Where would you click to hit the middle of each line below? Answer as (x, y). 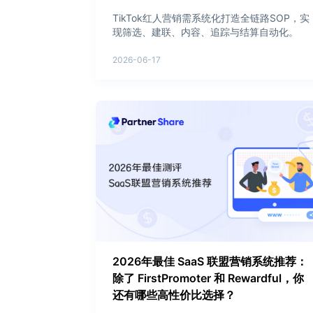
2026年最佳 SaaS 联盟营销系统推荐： (210, 261)
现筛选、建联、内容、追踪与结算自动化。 (205, 31)
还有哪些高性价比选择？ (174, 294)
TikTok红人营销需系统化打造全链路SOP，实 (211, 17)
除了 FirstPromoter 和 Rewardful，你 (208, 278)
